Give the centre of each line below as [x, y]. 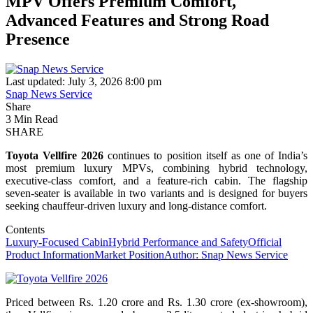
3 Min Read [32, 119]
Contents [25, 229]
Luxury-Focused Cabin [57, 242]
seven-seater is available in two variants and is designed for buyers [156, 193]
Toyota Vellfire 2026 [55, 155]
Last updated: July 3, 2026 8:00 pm [83, 81]
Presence [38, 39]
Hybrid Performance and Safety [178, 242]
